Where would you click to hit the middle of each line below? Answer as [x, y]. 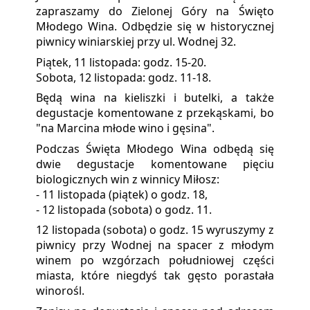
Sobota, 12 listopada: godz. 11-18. [124, 77]
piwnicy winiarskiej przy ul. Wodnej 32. [136, 42]
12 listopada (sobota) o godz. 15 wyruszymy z [155, 230]
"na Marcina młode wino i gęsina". [126, 128]
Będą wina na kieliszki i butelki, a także [155, 98]
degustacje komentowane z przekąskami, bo [155, 113]
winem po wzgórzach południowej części [155, 261]
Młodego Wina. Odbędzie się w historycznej [155, 27]
